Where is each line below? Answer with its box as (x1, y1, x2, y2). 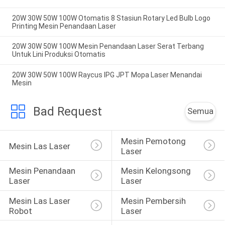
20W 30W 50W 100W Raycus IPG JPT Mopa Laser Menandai (12, 71, 202, 79)
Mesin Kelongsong (121, 166, 193, 176)
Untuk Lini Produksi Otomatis (12, 50, 105, 59)
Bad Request (33, 104, 102, 119)
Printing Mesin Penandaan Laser (12, 22, 116, 30)
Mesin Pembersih (121, 196, 188, 206)
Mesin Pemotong (121, 136, 188, 146)
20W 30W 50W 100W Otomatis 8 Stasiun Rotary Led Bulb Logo (12, 14, 210, 22)
